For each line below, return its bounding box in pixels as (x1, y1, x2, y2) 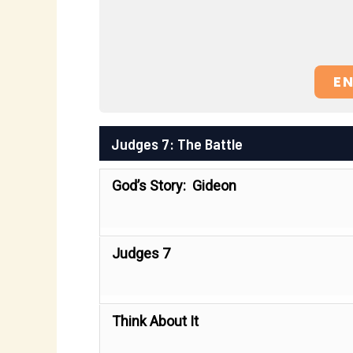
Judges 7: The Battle (111, 134, 243, 153)
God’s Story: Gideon (112, 177, 236, 194)
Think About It (112, 313, 199, 329)
